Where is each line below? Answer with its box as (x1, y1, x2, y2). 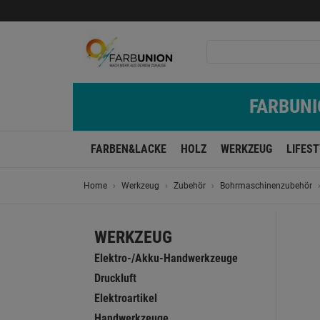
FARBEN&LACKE (91, 142, 166, 156)
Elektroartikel (94, 291, 157, 305)
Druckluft (94, 271, 136, 285)
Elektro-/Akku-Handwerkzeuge (94, 251, 238, 265)
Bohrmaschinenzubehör (220, 181, 312, 191)
